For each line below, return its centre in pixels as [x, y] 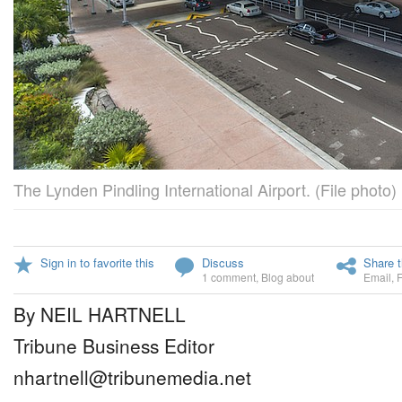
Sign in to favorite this [97, 262]
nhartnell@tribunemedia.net [132, 377]
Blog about [288, 277]
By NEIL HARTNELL [100, 314]
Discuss [223, 262]
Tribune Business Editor [114, 345]
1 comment [229, 277]
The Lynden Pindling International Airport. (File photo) [205, 189]
